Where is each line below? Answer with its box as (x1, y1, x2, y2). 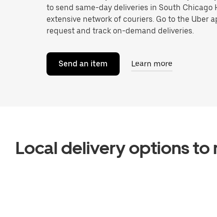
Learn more (131, 59, 172, 68)
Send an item (59, 59, 108, 68)
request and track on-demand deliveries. (46, 26, 194, 35)
